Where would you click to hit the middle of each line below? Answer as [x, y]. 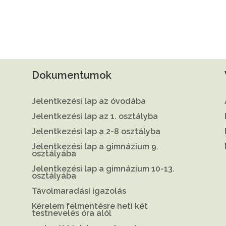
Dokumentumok [71, 75]
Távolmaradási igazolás [79, 191]
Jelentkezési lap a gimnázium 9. [95, 146]
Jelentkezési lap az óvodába [89, 101]
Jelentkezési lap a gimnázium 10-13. [103, 168]
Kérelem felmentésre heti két [90, 206]
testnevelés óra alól [71, 213]
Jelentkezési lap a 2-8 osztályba [96, 131]
